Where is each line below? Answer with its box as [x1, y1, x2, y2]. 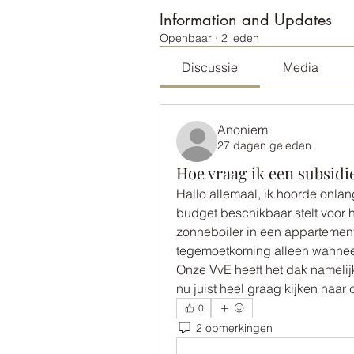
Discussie [182, 59, 239, 75]
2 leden [221, 31, 259, 45]
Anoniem [217, 122, 268, 137]
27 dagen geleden [217, 138, 311, 153]
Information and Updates [160, 9, 332, 30]
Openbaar [160, 31, 212, 45]
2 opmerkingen [196, 320, 273, 335]
